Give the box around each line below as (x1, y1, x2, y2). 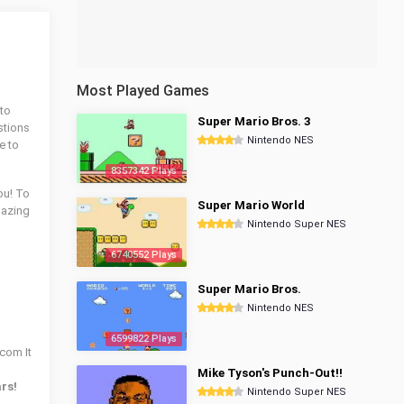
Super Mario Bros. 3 (197, 115, 310, 128)
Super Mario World (197, 198, 305, 212)
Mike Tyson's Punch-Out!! (197, 366, 343, 380)
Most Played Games (77, 82, 209, 99)
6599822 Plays (111, 333, 177, 344)
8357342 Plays (111, 165, 177, 177)
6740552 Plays (111, 249, 177, 261)
